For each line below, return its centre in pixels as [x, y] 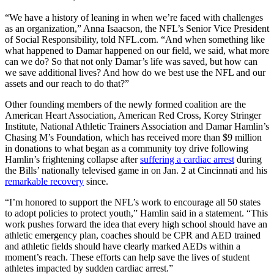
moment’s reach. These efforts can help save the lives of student [127, 257]
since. [96, 181]
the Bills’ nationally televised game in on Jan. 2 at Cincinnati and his [136, 170]
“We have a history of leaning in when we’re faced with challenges [134, 17]
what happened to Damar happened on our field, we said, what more [137, 50]
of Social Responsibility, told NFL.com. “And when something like [135, 39]
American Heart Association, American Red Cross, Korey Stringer [133, 115]
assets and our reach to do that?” [67, 83]
